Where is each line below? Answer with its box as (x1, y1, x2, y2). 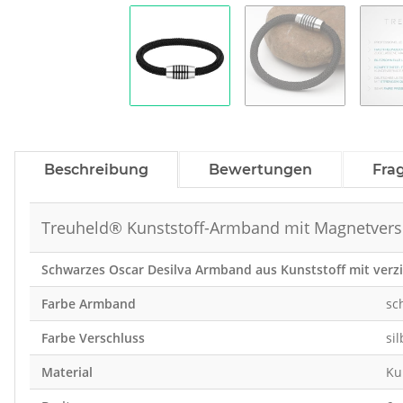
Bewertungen (209, 161, 312, 179)
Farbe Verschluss (40, 329, 145, 347)
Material (40, 363, 93, 381)
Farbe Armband (40, 295, 136, 313)
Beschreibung (44, 161, 148, 179)
